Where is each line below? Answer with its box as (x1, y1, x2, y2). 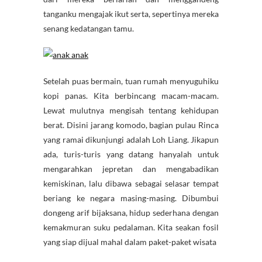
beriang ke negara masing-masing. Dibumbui (43, 193, 219, 204)
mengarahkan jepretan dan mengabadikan (43, 164, 219, 174)
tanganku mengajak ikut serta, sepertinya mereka (43, 9, 219, 19)
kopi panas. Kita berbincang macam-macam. (43, 91, 219, 101)
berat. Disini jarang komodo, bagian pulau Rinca (43, 120, 219, 130)
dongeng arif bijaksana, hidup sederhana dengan (43, 208, 219, 218)
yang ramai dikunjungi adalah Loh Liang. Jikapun (43, 135, 219, 145)
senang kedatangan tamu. (43, 23, 134, 34)
